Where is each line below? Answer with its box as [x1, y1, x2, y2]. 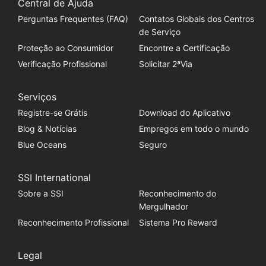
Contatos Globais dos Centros [138, 14, 254, 24]
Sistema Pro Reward [138, 217, 217, 227]
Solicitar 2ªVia [138, 59, 192, 69]
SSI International [17, 172, 91, 183]
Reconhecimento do [138, 188, 216, 198]
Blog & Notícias [17, 123, 77, 134]
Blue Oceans [17, 140, 66, 150]
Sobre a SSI [17, 188, 64, 198]
